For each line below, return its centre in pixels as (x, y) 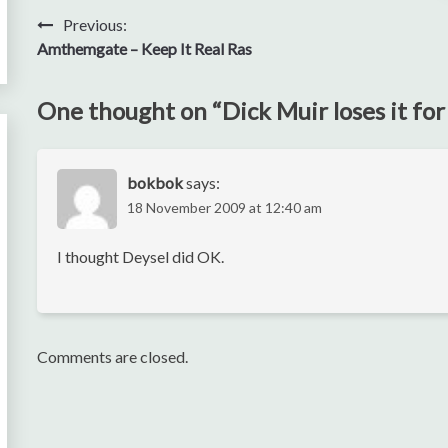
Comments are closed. (113, 356)
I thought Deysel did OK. (141, 256)
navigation (93, 65)
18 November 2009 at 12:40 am (225, 207)
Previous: (95, 24)
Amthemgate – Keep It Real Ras (145, 48)
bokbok (155, 182)
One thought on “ (130, 110)
